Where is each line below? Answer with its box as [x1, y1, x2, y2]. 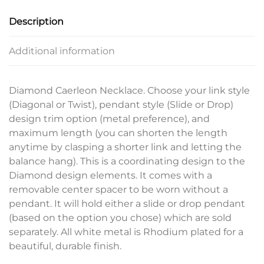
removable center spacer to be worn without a [9, 183, 228, 195]
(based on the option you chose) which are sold [9, 212, 232, 223]
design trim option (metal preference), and [9, 113, 210, 124]
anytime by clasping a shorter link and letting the [9, 141, 242, 153]
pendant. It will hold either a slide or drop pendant [9, 197, 245, 209]
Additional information [9, 45, 115, 57]
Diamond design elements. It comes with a [9, 169, 212, 181]
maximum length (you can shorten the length [9, 127, 227, 138]
